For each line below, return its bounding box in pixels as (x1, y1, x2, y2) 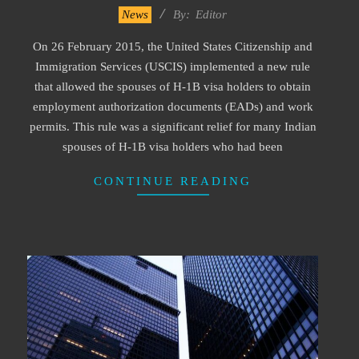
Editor (196, 7, 227, 21)
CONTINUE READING (94, 174, 252, 188)
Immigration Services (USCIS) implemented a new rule (35, 59, 310, 73)
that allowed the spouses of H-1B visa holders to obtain (34, 79, 311, 93)
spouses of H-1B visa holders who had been (63, 139, 283, 153)
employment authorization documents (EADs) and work (32, 99, 313, 113)
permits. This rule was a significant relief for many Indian (29, 119, 317, 133)
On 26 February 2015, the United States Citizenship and (33, 39, 313, 53)
